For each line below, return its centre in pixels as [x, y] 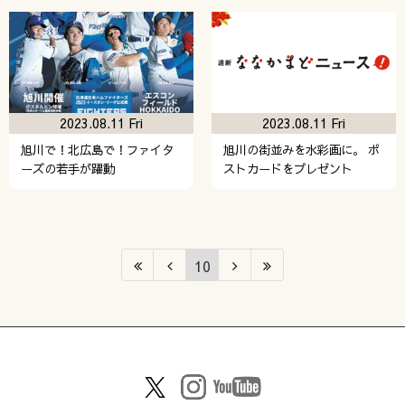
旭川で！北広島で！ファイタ [97, 149]
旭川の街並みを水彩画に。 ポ [301, 149]
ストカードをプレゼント [287, 168]
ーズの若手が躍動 [67, 168]
